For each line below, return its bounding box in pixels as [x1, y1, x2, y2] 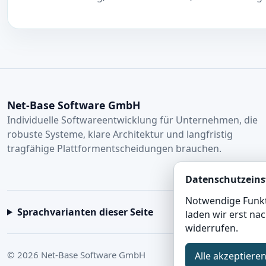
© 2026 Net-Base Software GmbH [7, 248, 145, 261]
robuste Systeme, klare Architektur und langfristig [7, 127, 233, 141]
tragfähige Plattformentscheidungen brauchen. [7, 141, 221, 155]
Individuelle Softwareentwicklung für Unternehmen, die [7, 113, 258, 126]
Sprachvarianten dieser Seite [17, 205, 153, 218]
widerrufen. [185, 221, 239, 235]
